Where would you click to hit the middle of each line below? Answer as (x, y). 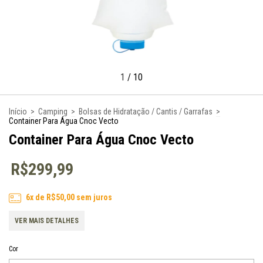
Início (18, 111)
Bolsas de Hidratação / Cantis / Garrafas (146, 111)
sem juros (93, 197)
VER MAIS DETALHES (47, 220)
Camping (53, 111)
